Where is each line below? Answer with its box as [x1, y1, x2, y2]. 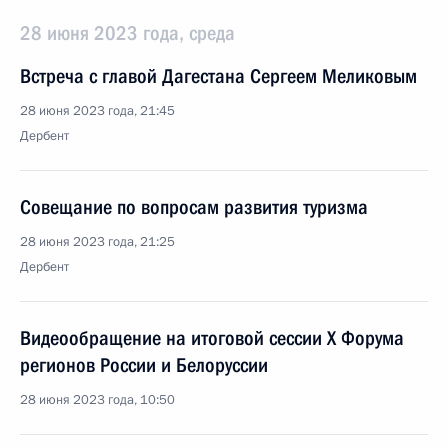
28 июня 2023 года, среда [20, 21, 235, 45]
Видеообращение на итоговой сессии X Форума [20, 326, 404, 350]
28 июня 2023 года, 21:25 [20, 233, 175, 251]
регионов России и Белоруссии [20, 353, 268, 377]
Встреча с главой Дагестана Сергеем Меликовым [20, 64, 417, 88]
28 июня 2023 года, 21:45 [20, 102, 175, 120]
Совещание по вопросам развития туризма [20, 195, 368, 219]
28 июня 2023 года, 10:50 [20, 391, 175, 409]
